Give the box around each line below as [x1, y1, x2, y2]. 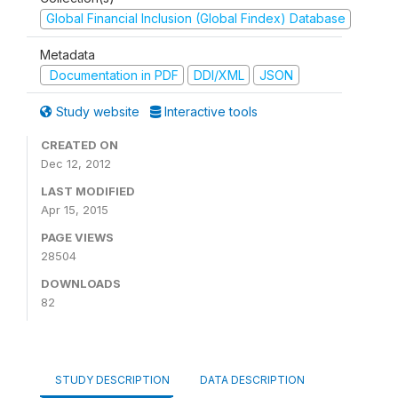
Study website [52, 104, 143, 119]
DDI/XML [193, 67, 244, 83]
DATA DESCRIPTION [200, 373, 305, 386]
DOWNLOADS [41, 276, 121, 291]
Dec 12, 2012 [41, 156, 111, 171]
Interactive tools [161, 104, 258, 119]
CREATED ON [41, 138, 118, 152]
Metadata [40, 46, 95, 62]
